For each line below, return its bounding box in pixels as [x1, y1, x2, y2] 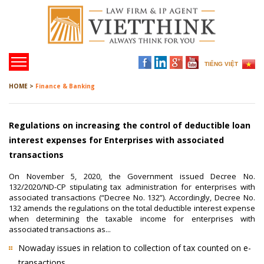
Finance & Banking [35, 82, 95, 90]
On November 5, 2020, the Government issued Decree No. [9, 171, 255, 181]
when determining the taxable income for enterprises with [9, 213, 255, 224]
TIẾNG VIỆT [204, 61, 238, 67]
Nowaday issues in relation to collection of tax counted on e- [18, 242, 251, 253]
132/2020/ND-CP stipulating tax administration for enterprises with [9, 181, 255, 192]
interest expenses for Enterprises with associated [9, 134, 224, 146]
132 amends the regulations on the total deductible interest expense [9, 203, 255, 213]
